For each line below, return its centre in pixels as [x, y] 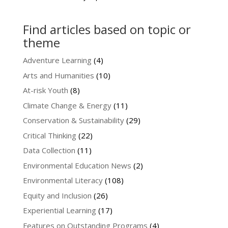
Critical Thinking [49, 135]
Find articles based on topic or [107, 30]
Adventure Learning [57, 60]
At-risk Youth [45, 90]
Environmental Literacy [63, 180]
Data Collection [49, 150]
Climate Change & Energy [67, 105]
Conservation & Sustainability [73, 120]
